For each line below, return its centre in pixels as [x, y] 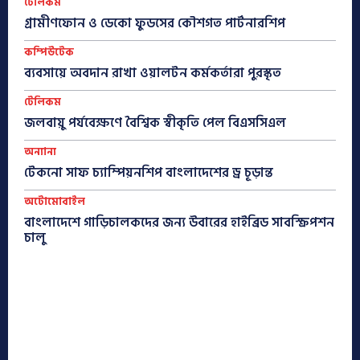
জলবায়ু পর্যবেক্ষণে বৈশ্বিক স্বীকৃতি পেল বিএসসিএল [155, 123]
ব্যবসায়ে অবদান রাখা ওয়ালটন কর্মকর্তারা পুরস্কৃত [153, 73]
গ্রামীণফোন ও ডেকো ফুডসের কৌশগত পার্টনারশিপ [155, 23]
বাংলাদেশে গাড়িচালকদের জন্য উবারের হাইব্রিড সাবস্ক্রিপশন [179, 222]
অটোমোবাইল [55, 201]
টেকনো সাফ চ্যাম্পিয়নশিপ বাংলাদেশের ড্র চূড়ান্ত [149, 172]
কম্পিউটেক [49, 52]
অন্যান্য [40, 151]
